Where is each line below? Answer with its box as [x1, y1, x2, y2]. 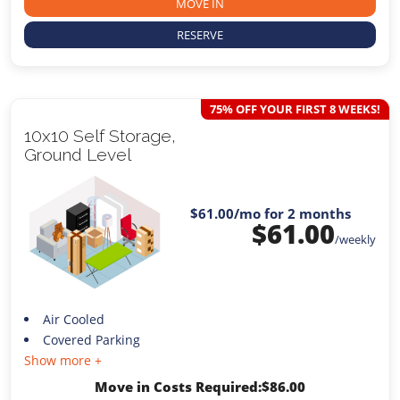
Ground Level [24, 145, 132, 165]
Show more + [24, 351, 103, 369]
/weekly [334, 231, 376, 248]
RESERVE [177, 27, 223, 44]
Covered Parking [42, 330, 140, 348]
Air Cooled [42, 310, 104, 328]
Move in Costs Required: [95, 377, 262, 396]
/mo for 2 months [233, 204, 351, 223]
